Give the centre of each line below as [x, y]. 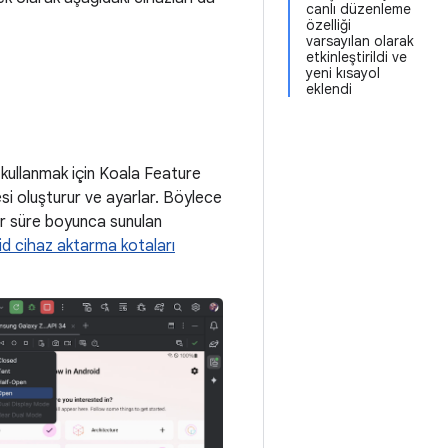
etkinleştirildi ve [356, 57]
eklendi [329, 89]
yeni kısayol [343, 73]
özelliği [328, 25]
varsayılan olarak [360, 41]
